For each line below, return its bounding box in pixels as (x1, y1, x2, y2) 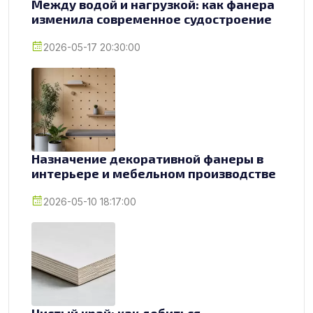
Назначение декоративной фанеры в (31, 150, 263, 166)
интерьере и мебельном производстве (31, 165, 276, 181)
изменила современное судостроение (31, 10, 272, 27)
